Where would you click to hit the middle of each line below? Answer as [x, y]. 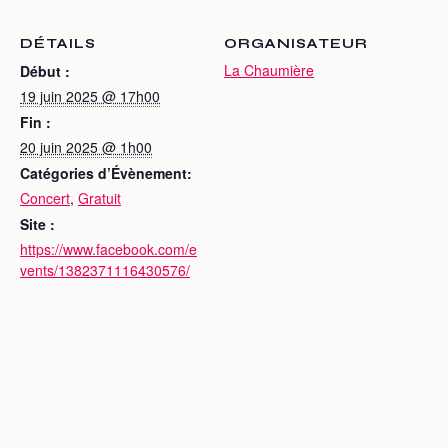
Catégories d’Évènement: [106, 173]
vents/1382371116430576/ [105, 270]
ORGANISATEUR [296, 43]
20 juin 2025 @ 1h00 [86, 147]
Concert [45, 198]
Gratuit [99, 198]
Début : [45, 71]
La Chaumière [269, 70]
